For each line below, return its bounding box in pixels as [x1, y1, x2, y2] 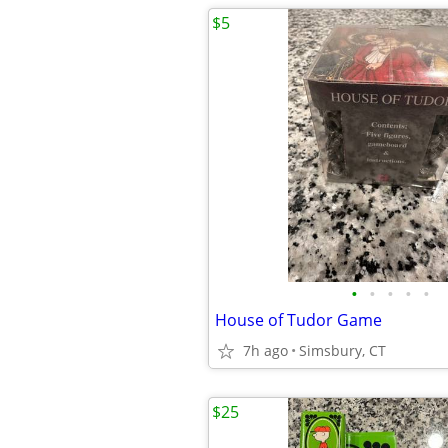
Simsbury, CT [299, 341, 386, 360]
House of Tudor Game [215, 309, 382, 331]
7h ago [243, 341, 288, 360]
